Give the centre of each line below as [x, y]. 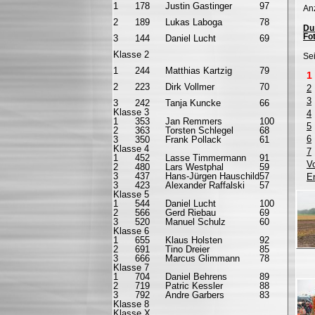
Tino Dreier [187, 249]
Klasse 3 [131, 112]
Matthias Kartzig [199, 71]
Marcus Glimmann [202, 258]
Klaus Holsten [194, 240]
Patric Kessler [194, 286]
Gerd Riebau [191, 213]
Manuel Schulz [195, 222]
